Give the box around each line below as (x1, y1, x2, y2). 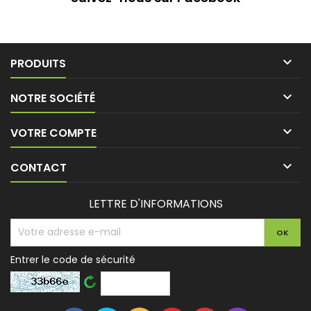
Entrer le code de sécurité (10, 252, 135, 267)
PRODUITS (10, 55, 66, 72)
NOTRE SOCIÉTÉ (10, 90, 95, 106)
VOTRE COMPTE (10, 124, 96, 141)
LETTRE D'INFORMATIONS (88, 195, 223, 212)
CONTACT (10, 159, 67, 176)
